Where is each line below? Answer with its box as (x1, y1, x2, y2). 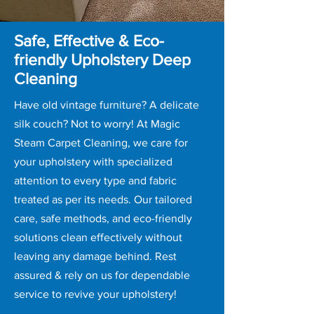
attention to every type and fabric (14, 175, 177, 186)
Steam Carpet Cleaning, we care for (14, 137, 188, 149)
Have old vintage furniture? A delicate (14, 99, 199, 111)
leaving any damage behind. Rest (14, 250, 177, 262)
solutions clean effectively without (14, 231, 182, 243)
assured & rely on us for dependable (14, 269, 190, 281)
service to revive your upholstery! (14, 288, 179, 300)
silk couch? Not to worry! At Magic (14, 118, 180, 130)
